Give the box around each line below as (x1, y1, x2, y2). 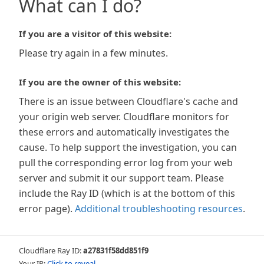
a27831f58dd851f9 (83, 245, 148, 256)
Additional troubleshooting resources (75, 202, 243, 215)
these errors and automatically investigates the (19, 126, 229, 138)
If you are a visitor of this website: (19, 28, 171, 39)
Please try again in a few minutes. (19, 47, 168, 60)
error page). (19, 202, 72, 215)
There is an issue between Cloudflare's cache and (19, 95, 238, 108)
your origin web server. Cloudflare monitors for (19, 110, 229, 123)
